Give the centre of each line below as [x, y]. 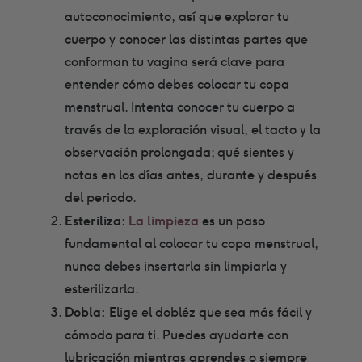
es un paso [232, 221]
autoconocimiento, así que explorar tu [177, 16]
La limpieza [164, 220]
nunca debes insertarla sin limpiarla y [176, 266]
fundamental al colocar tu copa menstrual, [192, 243]
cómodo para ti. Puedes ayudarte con [177, 335]
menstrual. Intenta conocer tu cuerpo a [180, 107]
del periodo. [102, 197]
